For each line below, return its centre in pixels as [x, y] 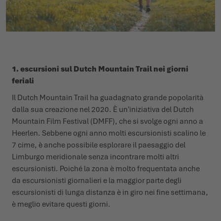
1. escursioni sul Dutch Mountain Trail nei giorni [100, 69]
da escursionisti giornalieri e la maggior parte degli [97, 181]
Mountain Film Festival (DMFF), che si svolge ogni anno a [108, 122]
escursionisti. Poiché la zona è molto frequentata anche [106, 169]
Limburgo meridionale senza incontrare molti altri [95, 157]
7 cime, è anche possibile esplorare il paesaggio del [99, 145]
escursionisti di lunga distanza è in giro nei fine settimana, [110, 193]
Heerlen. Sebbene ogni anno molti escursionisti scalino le [109, 133]
